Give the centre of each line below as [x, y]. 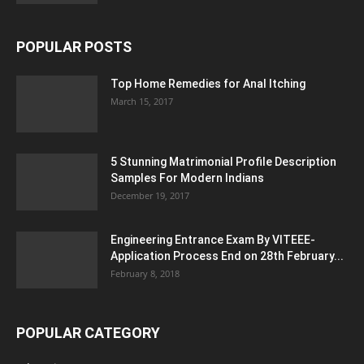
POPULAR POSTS [74, 47]
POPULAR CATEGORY [88, 333]
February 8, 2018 [145, 273]
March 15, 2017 [142, 101]
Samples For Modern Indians [187, 178]
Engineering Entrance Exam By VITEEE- [213, 240]
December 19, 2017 [150, 195]
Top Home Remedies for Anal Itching [208, 84]
